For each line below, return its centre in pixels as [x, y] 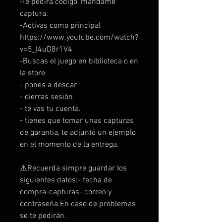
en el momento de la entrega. [69, 144]
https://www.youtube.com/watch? [79, 37]
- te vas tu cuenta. [50, 109]
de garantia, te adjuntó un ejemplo [78, 133]
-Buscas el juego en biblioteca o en [79, 61]
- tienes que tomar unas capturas [77, 121]
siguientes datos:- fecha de [66, 180]
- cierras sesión [46, 97]
